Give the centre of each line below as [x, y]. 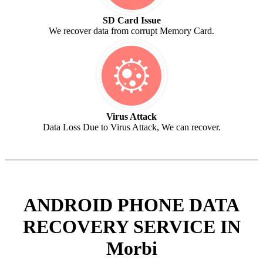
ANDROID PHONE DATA [131, 205]
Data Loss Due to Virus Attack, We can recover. [131, 127]
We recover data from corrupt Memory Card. [131, 31]
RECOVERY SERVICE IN [131, 226]
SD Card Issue [131, 21]
